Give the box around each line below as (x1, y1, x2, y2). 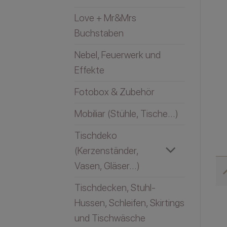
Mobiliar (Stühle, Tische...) (74, 107, 178, 120)
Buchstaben (74, 27, 124, 39)
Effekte (74, 64, 104, 76)
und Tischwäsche (74, 212, 145, 224)
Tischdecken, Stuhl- (74, 181, 156, 194)
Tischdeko (74, 129, 117, 141)
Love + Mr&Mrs (74, 12, 136, 24)
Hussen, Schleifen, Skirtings (74, 197, 184, 209)
